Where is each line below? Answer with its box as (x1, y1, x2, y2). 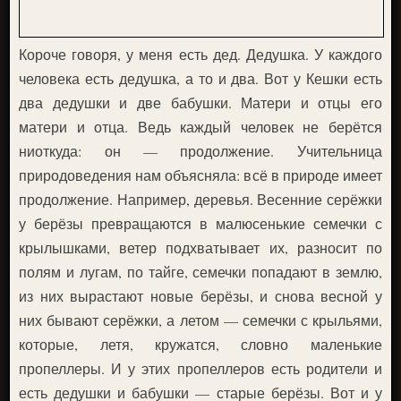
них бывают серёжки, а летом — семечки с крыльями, (19, 311, 382, 330)
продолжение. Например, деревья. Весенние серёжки (19, 190, 382, 209)
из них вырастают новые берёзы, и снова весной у (19, 286, 382, 306)
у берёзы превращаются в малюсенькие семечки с (19, 214, 382, 234)
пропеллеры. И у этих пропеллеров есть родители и (19, 359, 382, 379)
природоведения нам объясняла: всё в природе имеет (19, 166, 382, 185)
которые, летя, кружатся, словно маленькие (19, 335, 382, 354)
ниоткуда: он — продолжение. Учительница (19, 141, 382, 161)
